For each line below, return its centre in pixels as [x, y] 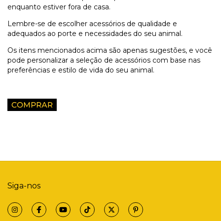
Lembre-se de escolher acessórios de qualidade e [92, 24]
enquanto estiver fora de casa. [59, 7]
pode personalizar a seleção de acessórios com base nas [104, 60]
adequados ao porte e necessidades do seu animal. [95, 34]
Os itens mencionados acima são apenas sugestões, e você [110, 50]
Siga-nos [24, 186]
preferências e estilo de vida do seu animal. [81, 70]
